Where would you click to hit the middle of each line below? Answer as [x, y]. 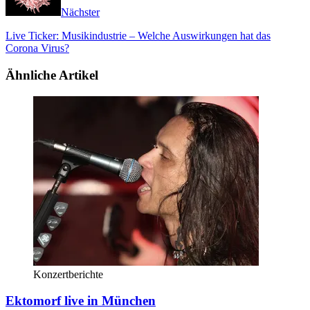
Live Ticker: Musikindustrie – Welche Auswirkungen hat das [138, 36]
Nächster [80, 12]
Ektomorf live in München [81, 301]
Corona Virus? [37, 48]
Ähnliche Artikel [52, 75]
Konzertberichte [68, 274]
